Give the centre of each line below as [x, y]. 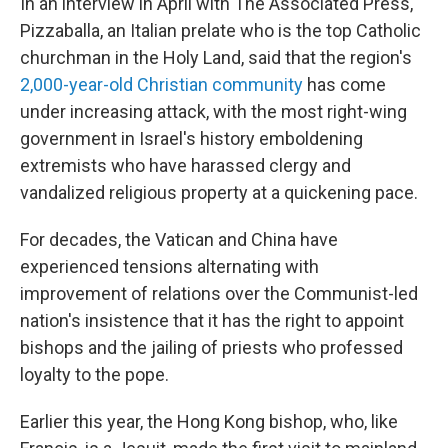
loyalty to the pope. [94, 374]
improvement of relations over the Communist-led [219, 293]
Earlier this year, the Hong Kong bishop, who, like [209, 421]
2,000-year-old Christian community [161, 84]
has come [344, 84]
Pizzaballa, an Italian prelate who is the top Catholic [220, 30]
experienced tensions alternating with [169, 266]
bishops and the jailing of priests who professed [211, 347]
